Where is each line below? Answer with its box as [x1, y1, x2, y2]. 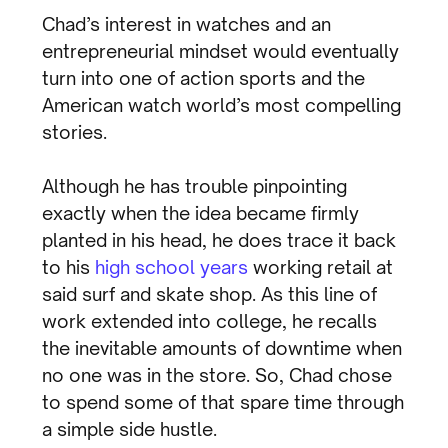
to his [42, 255, 96, 278]
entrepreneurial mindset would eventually [42, 39, 400, 62]
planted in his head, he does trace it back [42, 228, 397, 251]
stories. [42, 120, 108, 143]
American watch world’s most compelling [42, 93, 402, 116]
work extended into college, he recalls [42, 309, 378, 332]
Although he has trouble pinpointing [42, 174, 348, 197]
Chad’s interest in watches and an [42, 12, 332, 35]
